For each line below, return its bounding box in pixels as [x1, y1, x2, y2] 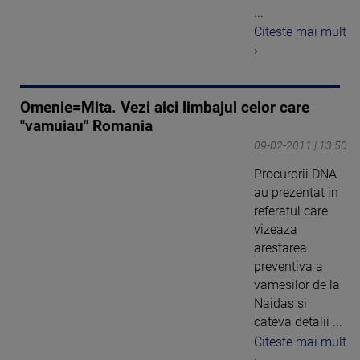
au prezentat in [254, 185, 338, 201]
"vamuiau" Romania [20, 117, 153, 136]
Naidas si [254, 296, 307, 312]
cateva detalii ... [254, 314, 342, 330]
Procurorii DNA [254, 166, 337, 182]
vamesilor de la [254, 277, 340, 293]
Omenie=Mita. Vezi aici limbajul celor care [20, 99, 309, 117]
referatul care [254, 203, 328, 219]
